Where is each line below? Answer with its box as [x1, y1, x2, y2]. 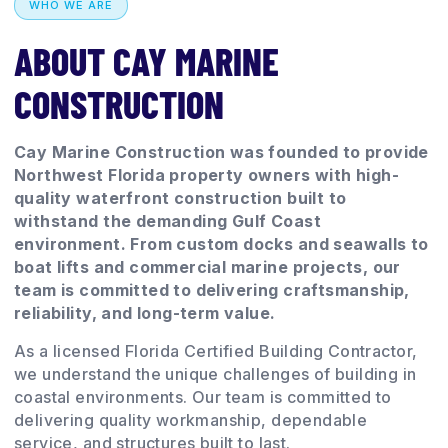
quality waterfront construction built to [14, 187, 347, 208]
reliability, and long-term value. [14, 302, 276, 323]
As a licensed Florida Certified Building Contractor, [14, 340, 418, 361]
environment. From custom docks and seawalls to [14, 233, 429, 254]
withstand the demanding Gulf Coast [14, 210, 321, 231]
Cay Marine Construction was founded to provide [14, 141, 429, 162]
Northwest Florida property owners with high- [14, 164, 400, 185]
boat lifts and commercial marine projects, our [14, 256, 401, 277]
